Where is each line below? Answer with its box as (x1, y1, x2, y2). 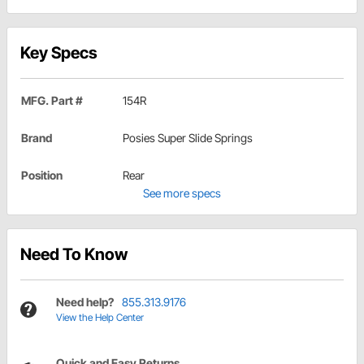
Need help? (56, 295, 114, 310)
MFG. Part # (21, 93, 83, 108)
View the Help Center (56, 311, 144, 324)
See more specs (143, 186, 221, 201)
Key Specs (20, 43, 97, 63)
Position (21, 168, 63, 183)
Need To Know (20, 245, 128, 265)
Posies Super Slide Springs (123, 131, 253, 145)
